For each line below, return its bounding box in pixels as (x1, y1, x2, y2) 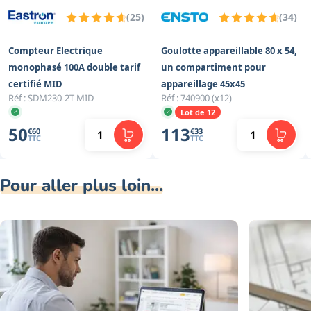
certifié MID (8, 78, 62, 91)
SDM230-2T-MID (28, 92, 94, 105)
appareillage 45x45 (161, 78, 245, 91)
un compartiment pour (161, 61, 266, 74)
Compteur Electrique (8, 44, 103, 58)
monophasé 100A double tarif (8, 61, 140, 74)
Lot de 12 (180, 106, 215, 117)
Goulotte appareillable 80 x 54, (161, 44, 297, 58)
